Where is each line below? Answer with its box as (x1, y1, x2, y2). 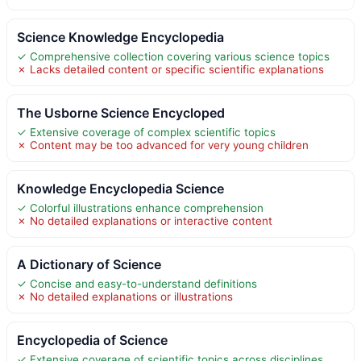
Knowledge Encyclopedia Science (17, 180, 224, 197)
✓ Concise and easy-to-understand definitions (17, 276, 257, 290)
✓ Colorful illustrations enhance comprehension (17, 201, 263, 214)
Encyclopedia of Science (17, 331, 168, 348)
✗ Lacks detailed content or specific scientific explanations (17, 62, 324, 76)
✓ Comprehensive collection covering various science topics (17, 49, 330, 63)
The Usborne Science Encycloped (17, 104, 225, 121)
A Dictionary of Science (17, 255, 161, 272)
